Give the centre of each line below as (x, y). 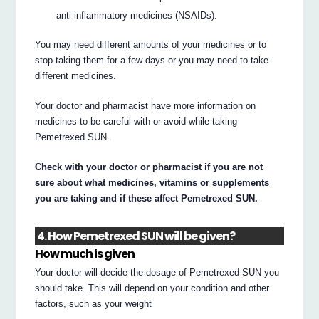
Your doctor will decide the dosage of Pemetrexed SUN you (157, 273)
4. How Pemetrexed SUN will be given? (136, 236)
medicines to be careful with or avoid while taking (136, 121)
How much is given (85, 253)
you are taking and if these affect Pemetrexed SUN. (147, 198)
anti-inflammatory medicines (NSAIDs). (137, 15)
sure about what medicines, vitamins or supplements (152, 182)
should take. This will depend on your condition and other (152, 288)
